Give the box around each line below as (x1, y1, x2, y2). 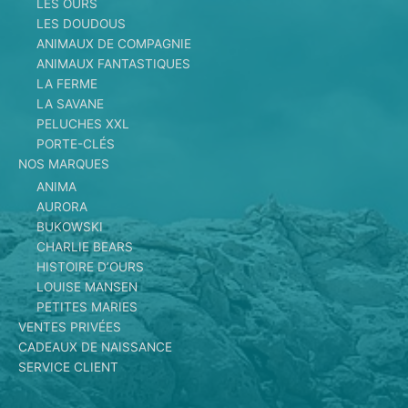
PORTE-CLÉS (36, 137, 115, 152)
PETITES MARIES (36, 300, 138, 315)
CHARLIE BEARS (36, 240, 133, 255)
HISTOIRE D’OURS (36, 260, 144, 275)
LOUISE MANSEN (36, 280, 138, 295)
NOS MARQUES (18, 157, 109, 172)
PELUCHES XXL (36, 117, 129, 132)
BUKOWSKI (36, 219, 103, 235)
